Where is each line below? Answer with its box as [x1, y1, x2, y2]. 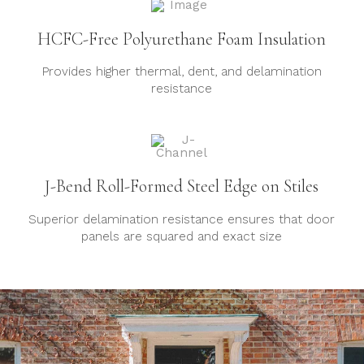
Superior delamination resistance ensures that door [28, 211, 336, 227]
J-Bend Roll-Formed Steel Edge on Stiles [45, 175, 319, 197]
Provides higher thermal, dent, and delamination [41, 64, 322, 80]
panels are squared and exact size [81, 228, 283, 244]
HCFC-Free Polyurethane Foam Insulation [37, 28, 327, 50]
